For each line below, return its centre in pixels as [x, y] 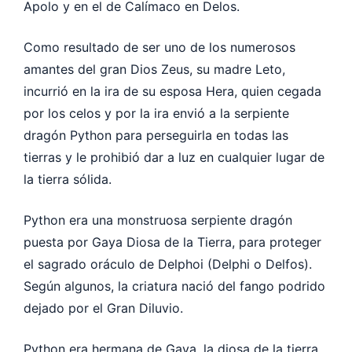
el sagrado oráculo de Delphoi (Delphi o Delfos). [168, 264]
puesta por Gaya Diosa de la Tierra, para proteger [172, 242]
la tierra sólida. [68, 179]
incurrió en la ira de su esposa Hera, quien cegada [172, 91]
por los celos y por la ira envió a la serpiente [156, 113]
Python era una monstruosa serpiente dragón [158, 220]
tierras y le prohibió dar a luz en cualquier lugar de [174, 157]
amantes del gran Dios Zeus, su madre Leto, [154, 69]
